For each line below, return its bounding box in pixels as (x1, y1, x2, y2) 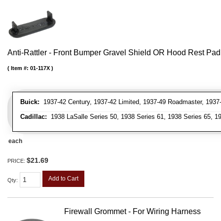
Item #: (11, 65, 30, 71)
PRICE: (7, 158, 27, 164)
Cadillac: (20, 113, 47, 120)
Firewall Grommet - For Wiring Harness (64, 207, 201, 216)
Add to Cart (48, 175, 78, 182)
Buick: (20, 98, 39, 106)
